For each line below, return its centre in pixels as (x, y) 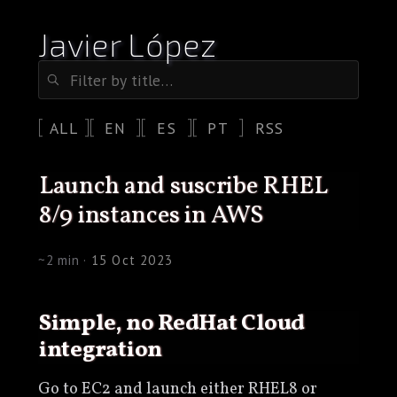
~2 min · (64, 260)
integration (101, 350)
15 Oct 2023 (132, 260)
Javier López (127, 44)
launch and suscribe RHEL (46, 186)
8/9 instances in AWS (151, 215)
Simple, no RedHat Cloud (45, 323)
